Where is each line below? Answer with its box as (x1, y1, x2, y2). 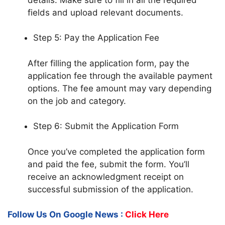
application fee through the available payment (28, 70, 212, 81)
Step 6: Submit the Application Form (33, 121, 179, 132)
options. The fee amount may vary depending (28, 83, 211, 93)
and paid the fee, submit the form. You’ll (28, 159, 189, 169)
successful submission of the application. (28, 184, 193, 194)
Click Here (125, 209, 169, 220)
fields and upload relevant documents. (28, 7, 183, 18)
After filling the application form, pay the (28, 58, 189, 68)
